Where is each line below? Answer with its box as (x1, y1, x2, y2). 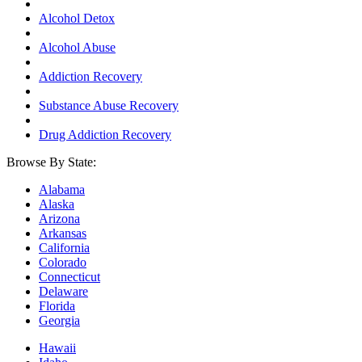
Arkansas (39, 226, 86, 240)
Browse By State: (6, 155, 96, 169)
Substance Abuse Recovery (39, 99, 179, 112)
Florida (39, 299, 75, 313)
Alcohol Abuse (39, 40, 116, 54)
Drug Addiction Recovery (39, 128, 171, 141)
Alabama (39, 183, 85, 196)
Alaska (39, 197, 74, 211)
